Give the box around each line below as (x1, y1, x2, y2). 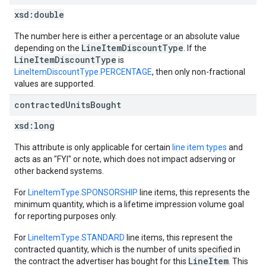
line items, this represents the (138, 188, 250, 197)
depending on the (14, 43, 81, 53)
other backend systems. (14, 166, 104, 176)
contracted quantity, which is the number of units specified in (14, 245, 240, 254)
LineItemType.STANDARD (28, 233, 125, 242)
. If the (183, 43, 207, 53)
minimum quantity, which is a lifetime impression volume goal (14, 199, 244, 209)
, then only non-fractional (152, 67, 245, 77)
